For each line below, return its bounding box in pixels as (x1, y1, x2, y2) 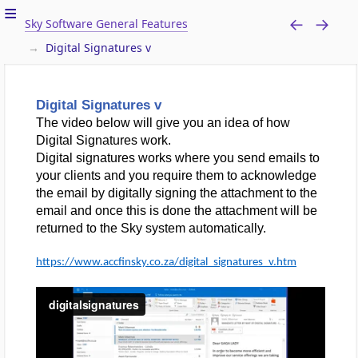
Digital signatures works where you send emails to (36, 151, 320, 165)
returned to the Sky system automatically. (36, 221, 266, 235)
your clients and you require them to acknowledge (36, 169, 316, 182)
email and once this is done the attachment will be (36, 204, 317, 217)
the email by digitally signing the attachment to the (36, 186, 317, 200)
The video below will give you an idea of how (36, 116, 290, 129)
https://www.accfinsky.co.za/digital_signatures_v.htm (36, 257, 296, 268)
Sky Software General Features (24, 16, 188, 31)
